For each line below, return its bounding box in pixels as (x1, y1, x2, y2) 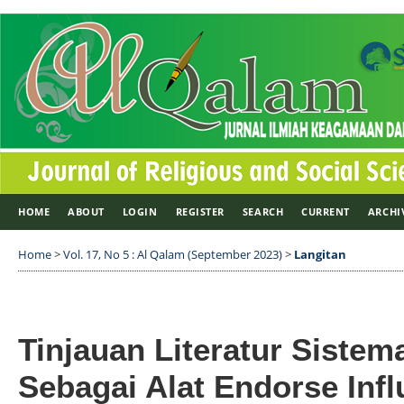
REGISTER (175, 205, 225, 218)
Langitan (294, 246, 346, 262)
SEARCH (242, 205, 284, 218)
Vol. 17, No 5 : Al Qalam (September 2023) (63, 246, 282, 262)
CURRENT (301, 205, 350, 218)
